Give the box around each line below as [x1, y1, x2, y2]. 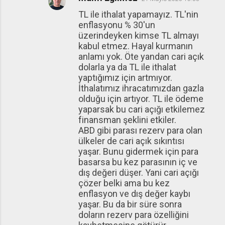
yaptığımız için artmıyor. [78, 72, 172, 83]
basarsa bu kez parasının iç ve [78, 157, 197, 168]
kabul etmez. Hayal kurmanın [78, 41, 193, 52]
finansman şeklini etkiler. [78, 115, 176, 126]
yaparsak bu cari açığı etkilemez [78, 104, 205, 115]
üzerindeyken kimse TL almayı [78, 30, 199, 41]
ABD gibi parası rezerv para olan [78, 125, 202, 136]
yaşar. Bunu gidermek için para [78, 146, 198, 157]
